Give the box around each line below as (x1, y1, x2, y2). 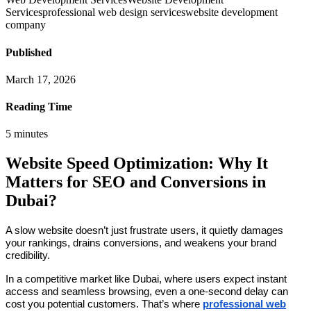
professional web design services (42, 6, 185, 19)
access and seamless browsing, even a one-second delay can (6, 286, 288, 298)
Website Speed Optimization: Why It (6, 154, 268, 173)
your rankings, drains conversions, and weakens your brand (6, 237, 276, 249)
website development (185, 6, 278, 19)
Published (6, 46, 52, 58)
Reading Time (6, 101, 72, 113)
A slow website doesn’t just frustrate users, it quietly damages (6, 225, 283, 237)
